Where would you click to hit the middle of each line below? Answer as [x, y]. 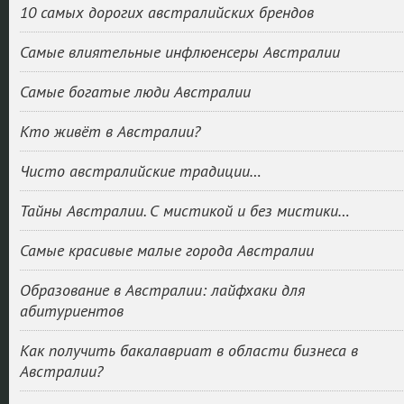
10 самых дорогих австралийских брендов [166, 12]
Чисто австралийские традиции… [140, 171]
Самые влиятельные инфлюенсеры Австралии [179, 52]
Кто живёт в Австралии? [110, 131]
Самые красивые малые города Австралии [166, 250]
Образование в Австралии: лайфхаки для [162, 290]
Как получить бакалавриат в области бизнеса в [188, 350]
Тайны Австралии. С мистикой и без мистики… [184, 211]
